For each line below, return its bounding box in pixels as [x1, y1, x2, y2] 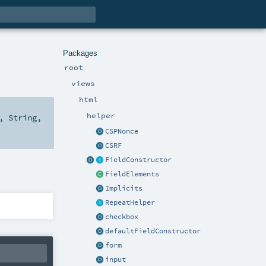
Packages [62, 48, 97, 58]
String [8, 112, 37, 123]
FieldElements [105, 170, 159, 179]
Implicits [105, 184, 142, 193]
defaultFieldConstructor [105, 227, 201, 236]
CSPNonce [105, 127, 138, 136]
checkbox [105, 213, 138, 221]
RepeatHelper [105, 198, 155, 207]
